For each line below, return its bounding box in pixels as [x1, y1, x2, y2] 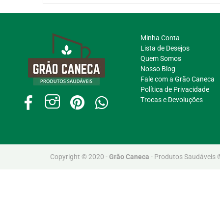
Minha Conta [140, 33, 180, 42]
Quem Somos [140, 54, 182, 62]
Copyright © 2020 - [50, 152, 109, 161]
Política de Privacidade [140, 85, 210, 93]
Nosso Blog [140, 64, 176, 73]
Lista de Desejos [140, 44, 190, 52]
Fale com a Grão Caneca [140, 75, 215, 83]
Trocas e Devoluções [140, 95, 203, 104]
